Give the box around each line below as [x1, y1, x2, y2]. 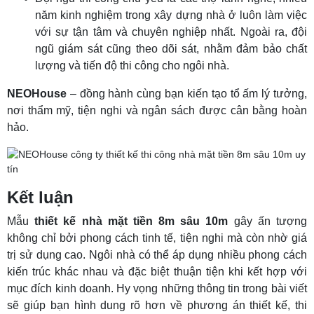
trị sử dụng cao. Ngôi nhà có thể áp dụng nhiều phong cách [7, 249, 307, 261]
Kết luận [7, 188, 78, 207]
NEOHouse [7, 88, 67, 100]
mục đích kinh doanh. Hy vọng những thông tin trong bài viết [7, 282, 307, 295]
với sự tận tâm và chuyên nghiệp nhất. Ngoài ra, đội [35, 26, 307, 39]
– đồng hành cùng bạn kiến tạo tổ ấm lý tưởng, [67, 88, 307, 100]
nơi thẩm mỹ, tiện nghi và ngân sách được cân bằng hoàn [7, 104, 307, 117]
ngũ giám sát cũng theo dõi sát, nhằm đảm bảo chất [35, 43, 307, 55]
